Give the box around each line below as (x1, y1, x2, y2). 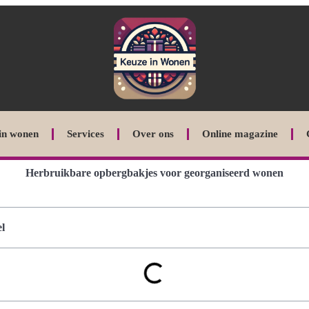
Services (66, 128, 104, 139)
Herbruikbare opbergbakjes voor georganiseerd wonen (26, 167, 283, 179)
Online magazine (201, 128, 278, 139)
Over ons (132, 128, 174, 139)
